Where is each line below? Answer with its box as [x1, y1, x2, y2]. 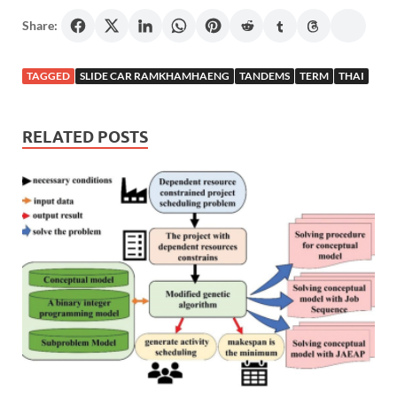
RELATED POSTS [22, 128, 148, 147]
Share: [22, 18, 58, 34]
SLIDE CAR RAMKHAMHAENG [80, 69, 230, 83]
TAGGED [27, 69, 70, 83]
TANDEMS [239, 69, 290, 83]
